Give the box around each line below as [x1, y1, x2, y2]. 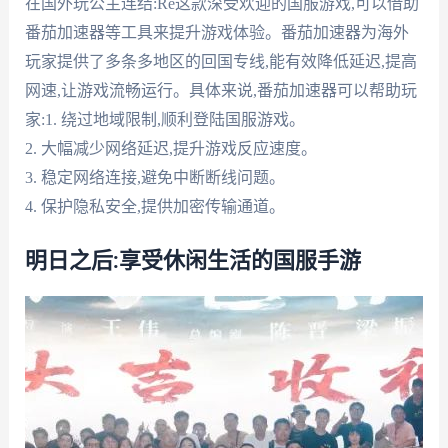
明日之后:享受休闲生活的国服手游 [24, 250, 361, 273]
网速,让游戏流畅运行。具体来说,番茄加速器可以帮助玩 [24, 81, 417, 99]
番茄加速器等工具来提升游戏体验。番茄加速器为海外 [24, 23, 409, 41]
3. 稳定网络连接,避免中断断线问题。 [24, 168, 285, 186]
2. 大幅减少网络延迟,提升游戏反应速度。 [24, 139, 317, 157]
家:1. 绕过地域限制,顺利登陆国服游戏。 [24, 110, 305, 128]
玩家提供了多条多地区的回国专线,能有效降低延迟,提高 [24, 52, 417, 70]
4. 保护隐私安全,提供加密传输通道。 [24, 197, 285, 215]
